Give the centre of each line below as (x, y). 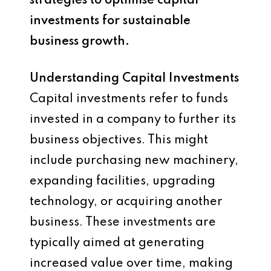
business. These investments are (123, 222)
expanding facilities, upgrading (122, 181)
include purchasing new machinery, (134, 161)
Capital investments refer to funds (129, 99)
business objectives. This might (119, 140)
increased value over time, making (131, 263)
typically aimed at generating (117, 243)
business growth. (80, 41)
